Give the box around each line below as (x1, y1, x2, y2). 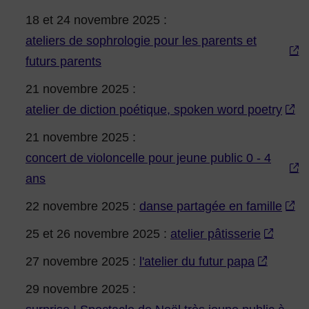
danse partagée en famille (139, 199, 282, 214)
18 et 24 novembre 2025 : (26, 13, 167, 28)
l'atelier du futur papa (139, 255, 255, 269)
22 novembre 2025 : (26, 199, 139, 214)
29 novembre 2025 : (26, 282, 136, 297)
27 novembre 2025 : (26, 255, 139, 269)
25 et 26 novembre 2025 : (26, 227, 170, 241)
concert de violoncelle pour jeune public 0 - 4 (26, 151, 271, 166)
